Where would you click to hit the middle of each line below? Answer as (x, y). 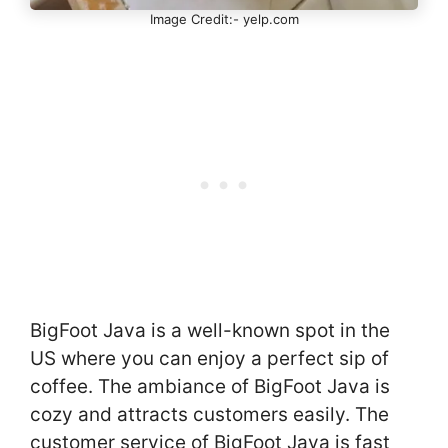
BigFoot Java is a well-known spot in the (210, 331)
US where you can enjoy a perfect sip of (209, 359)
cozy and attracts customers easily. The (209, 415)
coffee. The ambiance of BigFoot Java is (210, 387)
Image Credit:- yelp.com (224, 18)
